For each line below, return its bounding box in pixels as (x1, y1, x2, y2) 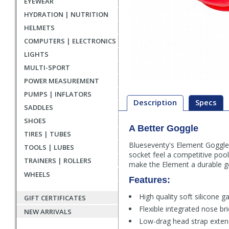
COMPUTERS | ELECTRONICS (24, 36, 116, 45)
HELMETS (24, 23, 55, 32)
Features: (129, 175, 170, 185)
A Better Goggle (129, 123, 198, 133)
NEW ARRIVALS (24, 207, 72, 216)
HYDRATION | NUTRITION (24, 10, 108, 19)
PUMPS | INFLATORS (24, 89, 91, 99)
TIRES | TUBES (24, 129, 71, 139)
